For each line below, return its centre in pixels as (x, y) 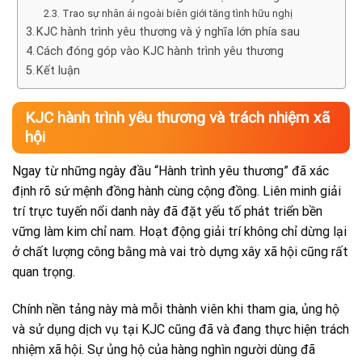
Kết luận (59, 70)
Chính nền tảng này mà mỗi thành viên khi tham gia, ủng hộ (176, 309)
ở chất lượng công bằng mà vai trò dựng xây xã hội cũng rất (180, 252)
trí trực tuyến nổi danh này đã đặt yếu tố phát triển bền (167, 212)
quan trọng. (44, 272)
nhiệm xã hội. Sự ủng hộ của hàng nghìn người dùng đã (164, 350)
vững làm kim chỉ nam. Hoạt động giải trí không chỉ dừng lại (179, 232)
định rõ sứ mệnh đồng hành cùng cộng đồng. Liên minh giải (177, 192)
